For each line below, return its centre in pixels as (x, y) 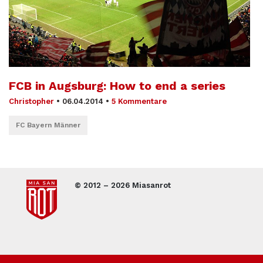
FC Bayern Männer (48, 125)
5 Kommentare (139, 102)
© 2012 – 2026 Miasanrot (123, 186)
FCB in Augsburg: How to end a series (117, 86)
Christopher (31, 102)
